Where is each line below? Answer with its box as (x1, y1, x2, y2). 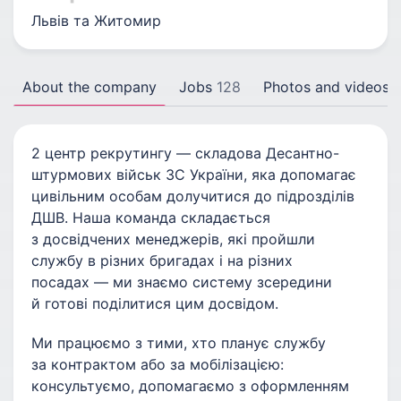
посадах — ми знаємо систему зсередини (31, 273, 332, 291)
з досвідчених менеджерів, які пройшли (31, 230, 315, 248)
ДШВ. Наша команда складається (31, 209, 270, 226)
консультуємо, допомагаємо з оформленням (31, 377, 349, 395)
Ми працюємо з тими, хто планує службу (31, 334, 326, 352)
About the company (22, 78, 157, 96)
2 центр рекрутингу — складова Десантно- (31, 144, 339, 162)
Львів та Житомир (31, 12, 161, 30)
